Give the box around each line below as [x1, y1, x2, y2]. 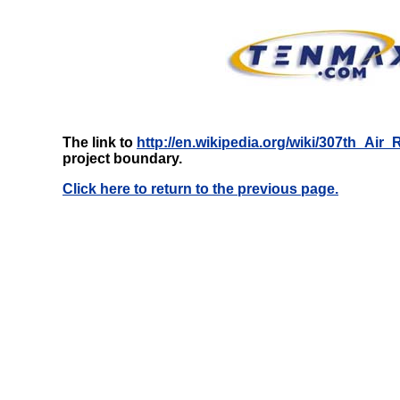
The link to [62, 135, 137, 150]
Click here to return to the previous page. [62, 181, 338, 196]
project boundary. [62, 151, 182, 166]
